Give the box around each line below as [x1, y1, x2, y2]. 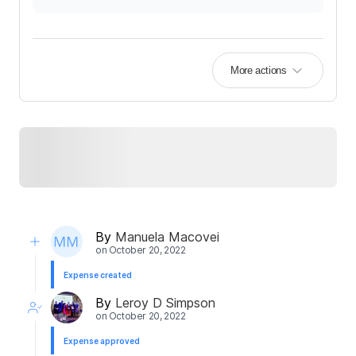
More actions [230, 64, 287, 76]
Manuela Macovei [115, 228, 219, 245]
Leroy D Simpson [115, 294, 215, 311]
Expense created [64, 270, 132, 281]
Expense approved [64, 336, 140, 346]
